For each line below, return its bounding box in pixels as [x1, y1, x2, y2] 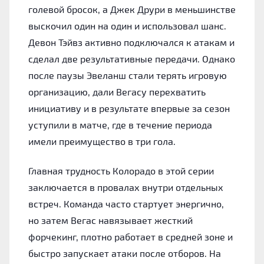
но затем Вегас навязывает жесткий [28, 214, 193, 226]
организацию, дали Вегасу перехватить [28, 85, 206, 97]
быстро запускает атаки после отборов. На [28, 247, 221, 259]
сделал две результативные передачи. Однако [28, 52, 235, 64]
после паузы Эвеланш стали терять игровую [28, 69, 227, 81]
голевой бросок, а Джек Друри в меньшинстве [28, 3, 236, 15]
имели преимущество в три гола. [28, 135, 176, 147]
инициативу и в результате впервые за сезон [28, 102, 230, 114]
